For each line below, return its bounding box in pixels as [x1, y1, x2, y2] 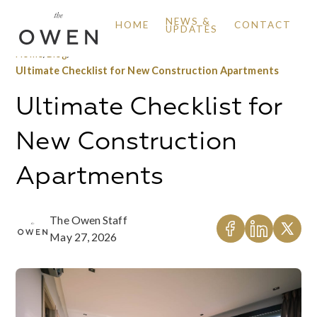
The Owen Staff [50, 214, 127, 226]
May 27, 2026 [50, 231, 117, 243]
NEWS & [166, 15, 212, 27]
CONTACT [234, 19, 292, 31]
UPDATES [166, 23, 219, 35]
